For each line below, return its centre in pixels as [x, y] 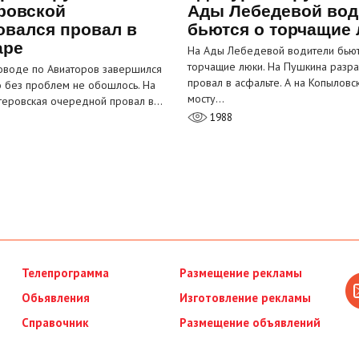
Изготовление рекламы [245, 298]
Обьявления [56, 298]
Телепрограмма [66, 273]
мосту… [206, 99]
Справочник [56, 323]
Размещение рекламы [240, 273]
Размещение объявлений [250, 323]
